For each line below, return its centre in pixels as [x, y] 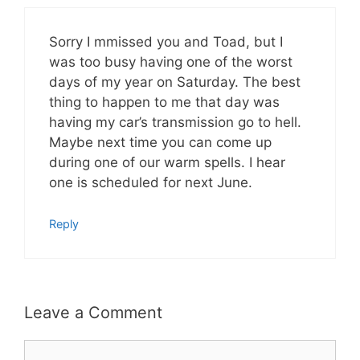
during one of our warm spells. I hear [167, 162]
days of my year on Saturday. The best [175, 82]
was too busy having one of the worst [171, 62]
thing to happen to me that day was [164, 102]
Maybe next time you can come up [160, 142]
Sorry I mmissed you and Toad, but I [166, 42]
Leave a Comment [93, 313]
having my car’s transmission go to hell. [175, 122]
